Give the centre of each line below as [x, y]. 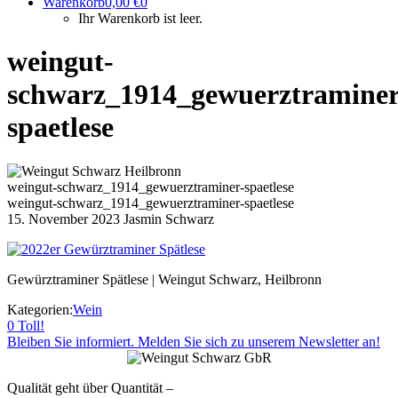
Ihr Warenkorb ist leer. [140, 18]
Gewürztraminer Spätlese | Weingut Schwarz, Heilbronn [164, 279]
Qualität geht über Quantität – [90, 387]
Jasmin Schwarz [169, 219]
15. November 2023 [64, 219]
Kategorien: [40, 309]
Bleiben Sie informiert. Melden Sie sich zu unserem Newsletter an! [194, 341]
